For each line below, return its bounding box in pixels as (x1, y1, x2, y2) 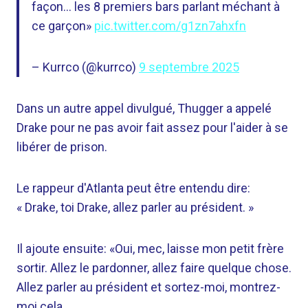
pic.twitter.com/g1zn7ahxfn (94, 19, 246, 33)
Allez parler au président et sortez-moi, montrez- (16, 280, 280, 294)
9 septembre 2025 (139, 60, 239, 74)
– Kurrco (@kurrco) (32, 60, 139, 74)
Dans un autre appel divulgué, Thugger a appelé (16, 101, 272, 115)
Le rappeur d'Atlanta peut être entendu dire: (16, 181, 250, 195)
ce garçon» (32, 19, 94, 33)
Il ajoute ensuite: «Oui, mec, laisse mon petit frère (16, 241, 284, 256)
